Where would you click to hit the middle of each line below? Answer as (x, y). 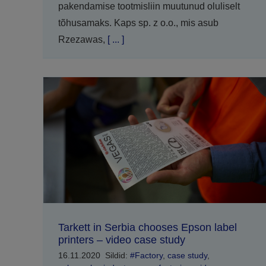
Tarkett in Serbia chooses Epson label (147, 228)
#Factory (146, 256)
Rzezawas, (81, 39)
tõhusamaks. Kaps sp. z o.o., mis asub (138, 23)
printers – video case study (121, 240)
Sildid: (117, 256)
